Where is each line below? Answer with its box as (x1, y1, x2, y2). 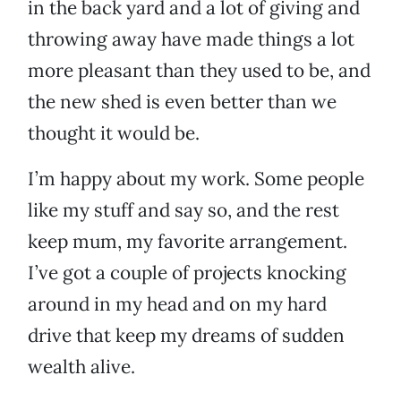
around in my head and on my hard (28, 292, 327, 317)
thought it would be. (28, 121, 200, 146)
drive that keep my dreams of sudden (28, 323, 345, 348)
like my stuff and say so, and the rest (28, 198, 339, 223)
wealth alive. (28, 354, 135, 380)
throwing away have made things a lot (28, 27, 354, 52)
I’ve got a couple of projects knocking (28, 260, 346, 286)
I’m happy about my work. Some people (28, 166, 364, 192)
